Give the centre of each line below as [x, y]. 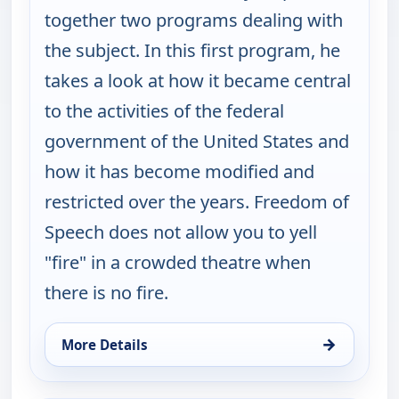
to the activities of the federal [164, 110]
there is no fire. [106, 292]
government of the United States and [197, 141]
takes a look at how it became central [198, 80]
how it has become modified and [179, 171]
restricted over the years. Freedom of [197, 201]
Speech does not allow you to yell [181, 232]
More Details [105, 344]
